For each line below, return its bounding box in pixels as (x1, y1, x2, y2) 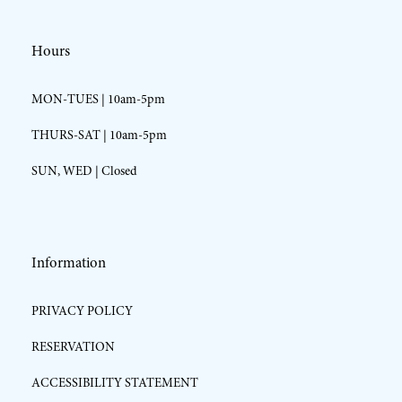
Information (31, 251, 106, 273)
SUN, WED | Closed (31, 162, 137, 180)
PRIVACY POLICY (31, 301, 133, 319)
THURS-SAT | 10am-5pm (31, 127, 167, 144)
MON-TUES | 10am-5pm (31, 91, 165, 109)
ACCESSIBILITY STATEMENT (31, 373, 198, 391)
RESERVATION (31, 337, 115, 355)
